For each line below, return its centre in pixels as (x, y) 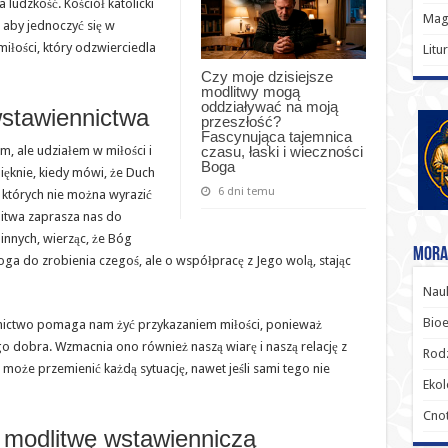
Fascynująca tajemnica (276, 137)
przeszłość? (240, 122)
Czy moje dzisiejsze (266, 77)
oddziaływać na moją (269, 107)
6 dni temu (246, 192)
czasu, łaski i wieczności (281, 152)
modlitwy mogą (250, 92)
